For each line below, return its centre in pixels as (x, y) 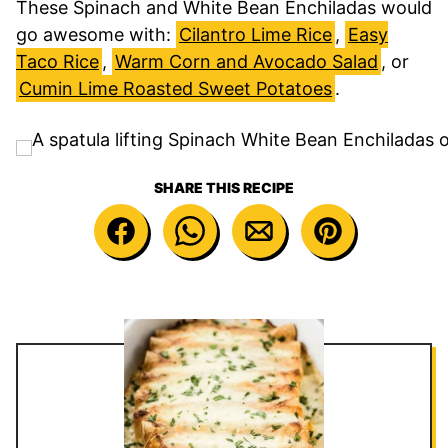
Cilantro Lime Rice (255, 34)
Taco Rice (57, 61)
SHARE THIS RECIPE (224, 187)
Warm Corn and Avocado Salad (246, 61)
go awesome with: (96, 34)
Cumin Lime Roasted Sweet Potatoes (175, 88)
